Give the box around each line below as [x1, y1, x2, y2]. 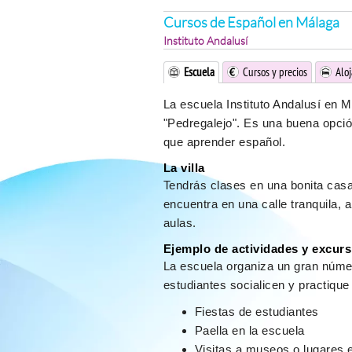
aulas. [163, 216, 196, 229]
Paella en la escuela [194, 324, 305, 337]
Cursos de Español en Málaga [163, 13, 339, 31]
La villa [163, 161, 205, 174]
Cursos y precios [242, 64, 307, 79]
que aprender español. [163, 135, 285, 148]
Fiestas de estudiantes [194, 305, 319, 318]
